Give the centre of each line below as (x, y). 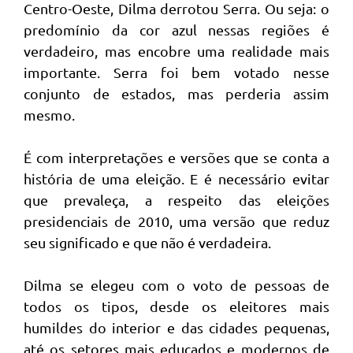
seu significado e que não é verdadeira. (147, 242)
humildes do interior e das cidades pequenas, (176, 327)
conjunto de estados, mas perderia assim (176, 93)
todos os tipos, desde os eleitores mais (176, 306)
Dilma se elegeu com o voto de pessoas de (176, 285)
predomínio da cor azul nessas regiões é (176, 30)
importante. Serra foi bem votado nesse (176, 72)
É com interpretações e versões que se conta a (176, 157)
